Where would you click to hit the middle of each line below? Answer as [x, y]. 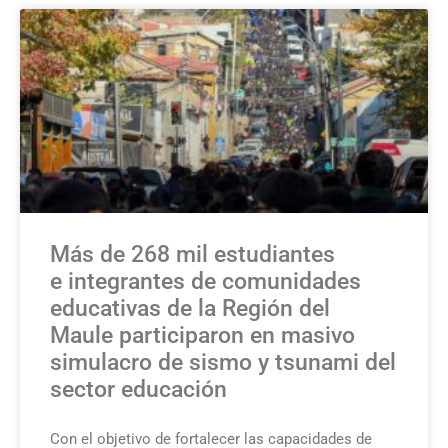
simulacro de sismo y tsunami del [223, 363]
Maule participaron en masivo [202, 336]
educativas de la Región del [190, 309]
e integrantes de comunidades [205, 282]
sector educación [141, 390]
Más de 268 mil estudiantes [192, 255]
